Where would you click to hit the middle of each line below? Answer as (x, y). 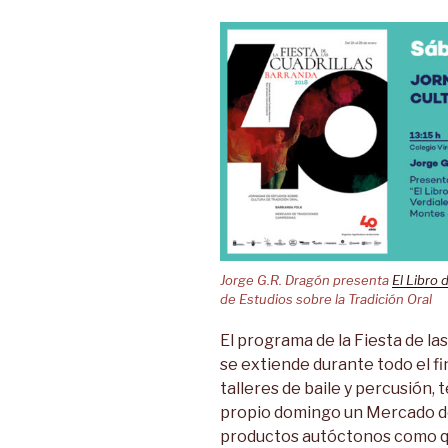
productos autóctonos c (311, 436)
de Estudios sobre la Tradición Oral (326, 299)
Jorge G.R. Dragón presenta (306, 280)
